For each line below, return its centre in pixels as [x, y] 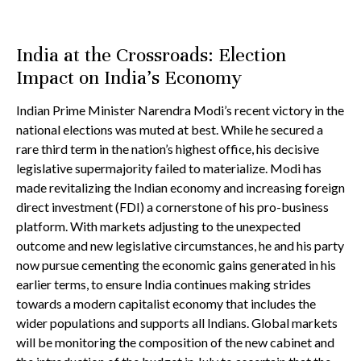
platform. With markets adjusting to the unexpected [158, 226]
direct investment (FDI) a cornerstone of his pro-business [172, 207]
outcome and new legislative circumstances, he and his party [180, 245]
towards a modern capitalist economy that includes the [166, 303]
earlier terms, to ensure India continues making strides [164, 284]
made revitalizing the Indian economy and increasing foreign [180, 187]
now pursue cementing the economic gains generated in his [176, 265]
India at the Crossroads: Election [151, 55]
